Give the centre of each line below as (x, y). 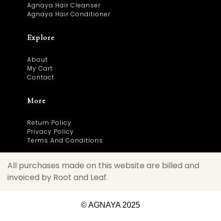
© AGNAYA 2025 (110, 205)
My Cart (40, 68)
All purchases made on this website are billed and (103, 166)
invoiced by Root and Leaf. (58, 177)
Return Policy (49, 123)
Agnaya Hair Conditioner (69, 14)
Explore (41, 37)
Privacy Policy (51, 131)
